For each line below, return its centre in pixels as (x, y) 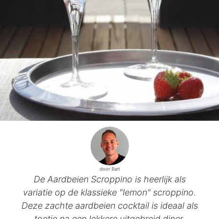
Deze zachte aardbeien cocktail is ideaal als (109, 205)
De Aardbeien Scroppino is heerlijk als (109, 179)
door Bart (109, 169)
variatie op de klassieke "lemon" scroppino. (109, 192)
